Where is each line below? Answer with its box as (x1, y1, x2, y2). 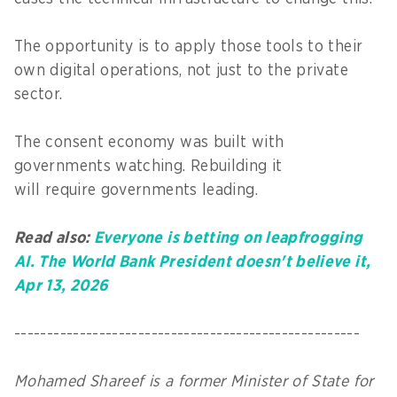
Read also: (14, 230, 94, 246)
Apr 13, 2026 (14, 277, 109, 294)
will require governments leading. (14, 182, 263, 198)
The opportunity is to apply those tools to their (14, 38, 363, 55)
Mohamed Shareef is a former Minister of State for (14, 373, 374, 390)
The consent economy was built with (14, 134, 284, 151)
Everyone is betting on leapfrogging (93, 230, 363, 246)
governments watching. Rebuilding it (14, 158, 283, 175)
